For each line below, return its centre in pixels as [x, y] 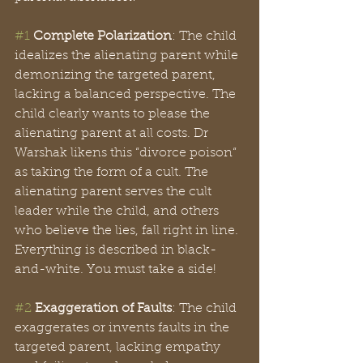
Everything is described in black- [115, 250]
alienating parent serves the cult [115, 192]
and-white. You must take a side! [115, 270]
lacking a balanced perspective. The [127, 95]
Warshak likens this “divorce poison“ [127, 153]
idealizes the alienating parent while [128, 56]
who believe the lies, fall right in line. [128, 231]
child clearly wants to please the [114, 114]
